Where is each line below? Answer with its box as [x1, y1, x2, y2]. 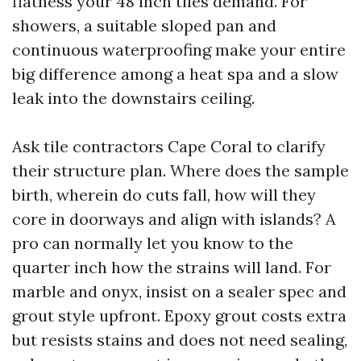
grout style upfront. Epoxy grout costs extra [12, 305, 346, 326]
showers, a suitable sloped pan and [12, 15, 276, 35]
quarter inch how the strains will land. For [12, 257, 331, 277]
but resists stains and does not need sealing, [12, 330, 347, 350]
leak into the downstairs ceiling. [12, 88, 255, 108]
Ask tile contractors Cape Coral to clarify [12, 136, 326, 156]
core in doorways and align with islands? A [12, 209, 336, 229]
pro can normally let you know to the [12, 233, 293, 253]
